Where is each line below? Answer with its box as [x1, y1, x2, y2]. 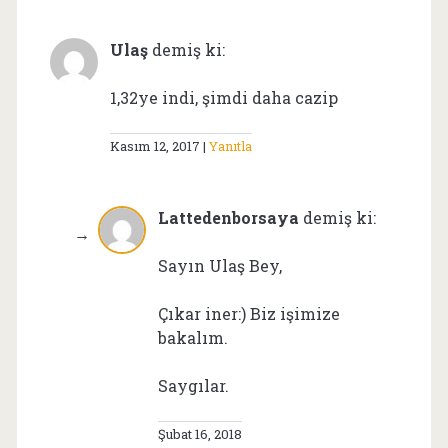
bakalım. [157, 326, 228, 348]
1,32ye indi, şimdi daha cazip [109, 86, 338, 108]
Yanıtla [208, 136, 252, 155]
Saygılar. [157, 374, 229, 396]
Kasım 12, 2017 [109, 136, 200, 155]
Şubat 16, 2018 [157, 424, 242, 443]
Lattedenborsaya [157, 206, 299, 228]
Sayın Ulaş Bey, [157, 254, 282, 276]
